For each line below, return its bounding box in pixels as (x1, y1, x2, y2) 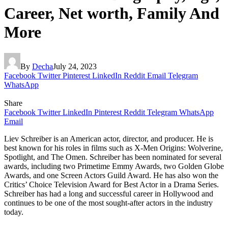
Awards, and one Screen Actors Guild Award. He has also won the (4, 170, 218, 180)
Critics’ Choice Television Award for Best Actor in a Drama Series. (4, 180, 219, 189)
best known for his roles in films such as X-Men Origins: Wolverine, (4, 143, 223, 152)
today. (4, 207, 23, 216)
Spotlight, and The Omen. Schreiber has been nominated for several (4, 152, 221, 161)
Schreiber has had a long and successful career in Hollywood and (4, 189, 213, 198)
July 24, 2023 (53, 62, 97, 71)
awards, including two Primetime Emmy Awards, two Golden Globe (4, 161, 224, 170)
